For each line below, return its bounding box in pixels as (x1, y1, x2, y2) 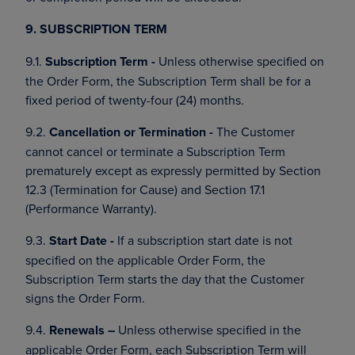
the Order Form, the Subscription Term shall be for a (25, 72, 311, 90)
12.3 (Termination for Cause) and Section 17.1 (25, 181, 265, 198)
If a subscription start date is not (114, 231, 292, 249)
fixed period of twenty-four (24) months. (25, 91, 244, 109)
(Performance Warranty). (25, 200, 157, 217)
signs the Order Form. (25, 289, 145, 307)
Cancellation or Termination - (49, 123, 213, 141)
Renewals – (49, 321, 115, 339)
